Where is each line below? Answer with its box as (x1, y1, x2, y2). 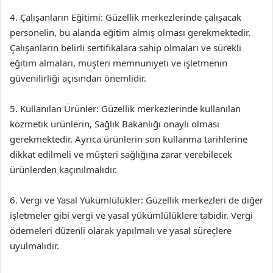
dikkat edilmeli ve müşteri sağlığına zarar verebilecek (10, 148, 232, 160)
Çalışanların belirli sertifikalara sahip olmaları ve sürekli (10, 41, 241, 54)
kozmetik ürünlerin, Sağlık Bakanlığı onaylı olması (10, 118, 219, 130)
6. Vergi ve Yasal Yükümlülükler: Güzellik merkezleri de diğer (10, 194, 263, 206)
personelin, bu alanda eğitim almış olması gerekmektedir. (10, 26, 250, 38)
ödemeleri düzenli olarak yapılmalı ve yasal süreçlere (10, 224, 232, 236)
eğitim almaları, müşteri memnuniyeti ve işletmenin (10, 57, 227, 69)
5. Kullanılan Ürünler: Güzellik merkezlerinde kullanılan (10, 102, 241, 115)
